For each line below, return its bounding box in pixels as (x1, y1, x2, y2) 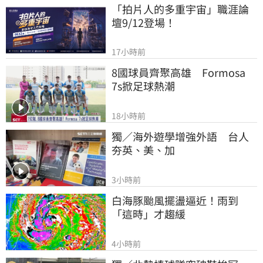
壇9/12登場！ (112, 14, 176, 30)
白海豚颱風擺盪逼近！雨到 (112, 192, 238, 208)
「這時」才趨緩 (112, 205, 186, 221)
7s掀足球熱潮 (112, 78, 175, 94)
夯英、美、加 (112, 142, 175, 158)
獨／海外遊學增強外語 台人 (112, 129, 249, 144)
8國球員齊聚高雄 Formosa (112, 65, 245, 80)
